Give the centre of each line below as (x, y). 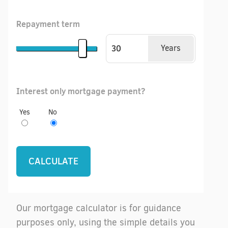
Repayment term (48, 24)
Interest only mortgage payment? (81, 91)
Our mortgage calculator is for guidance (99, 208)
